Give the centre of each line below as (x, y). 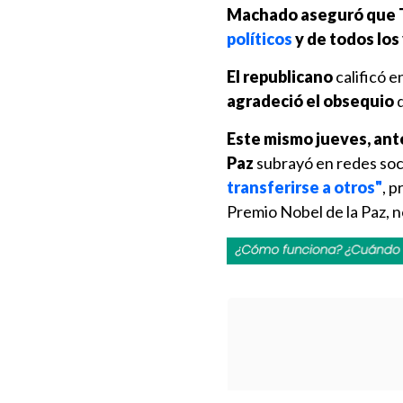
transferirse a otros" (304, 187)
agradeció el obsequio (310, 101)
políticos (260, 39)
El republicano (280, 76)
